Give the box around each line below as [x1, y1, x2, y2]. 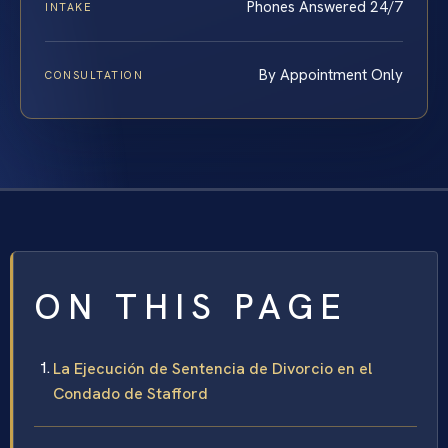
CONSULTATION [45, 68, 144, 83]
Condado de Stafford [53, 383, 208, 405]
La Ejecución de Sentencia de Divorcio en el [53, 358, 372, 380]
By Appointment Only [259, 65, 403, 86]
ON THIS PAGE [34, 284, 348, 331]
